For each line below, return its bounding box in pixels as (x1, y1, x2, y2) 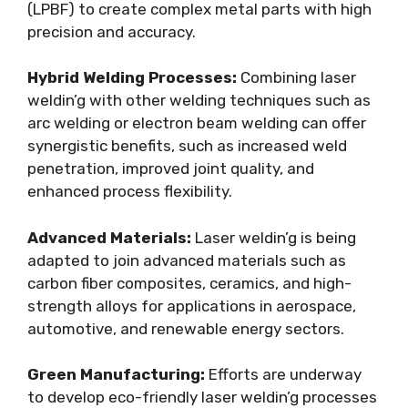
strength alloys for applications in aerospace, (27, 296, 356, 315)
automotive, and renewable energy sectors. (27, 319, 344, 338)
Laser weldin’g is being (191, 228, 356, 247)
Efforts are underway (205, 365, 362, 383)
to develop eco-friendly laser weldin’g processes (27, 388, 377, 406)
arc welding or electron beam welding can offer (27, 114, 366, 132)
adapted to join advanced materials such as (27, 250, 346, 270)
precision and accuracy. (27, 22, 196, 41)
